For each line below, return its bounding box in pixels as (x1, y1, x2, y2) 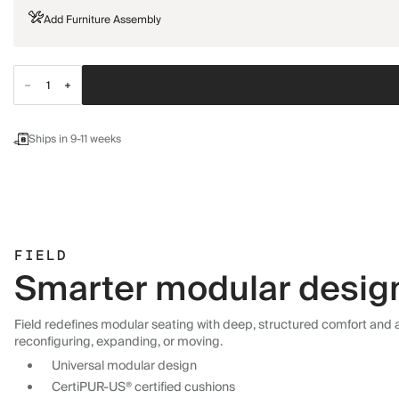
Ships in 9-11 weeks (28, 130, 122, 149)
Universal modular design (52, 355, 197, 377)
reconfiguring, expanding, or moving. (14, 331, 223, 353)
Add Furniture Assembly (43, 11, 161, 29)
